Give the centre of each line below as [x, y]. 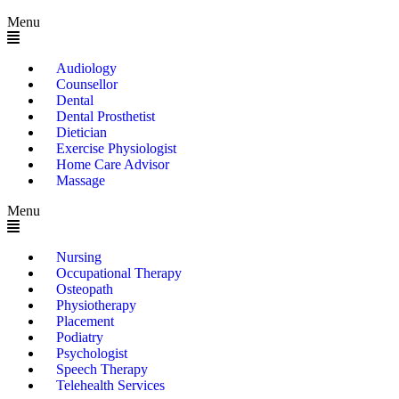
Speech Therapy [102, 369]
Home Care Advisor [113, 164]
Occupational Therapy [119, 273]
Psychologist [92, 353]
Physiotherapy [96, 305]
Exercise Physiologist [116, 148]
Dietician [81, 132]
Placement [85, 321]
